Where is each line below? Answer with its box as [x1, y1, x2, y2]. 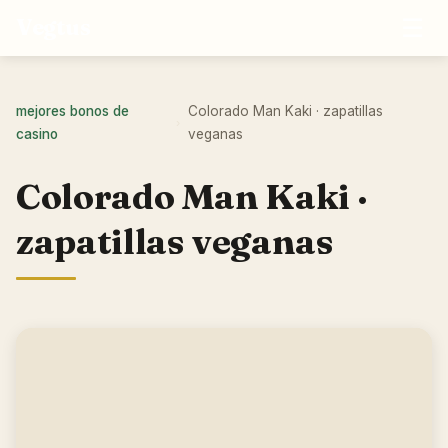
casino [16, 126, 58, 142]
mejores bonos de [16, 103, 129, 119]
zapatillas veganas [16, 220, 334, 263]
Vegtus [16, 14, 91, 41]
